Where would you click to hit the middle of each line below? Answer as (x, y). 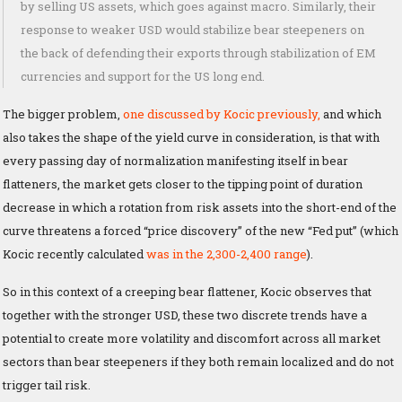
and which (352, 114)
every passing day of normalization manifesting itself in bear (175, 160)
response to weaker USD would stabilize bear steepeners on (192, 29)
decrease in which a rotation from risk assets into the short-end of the (200, 207)
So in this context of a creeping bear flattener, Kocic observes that (187, 291)
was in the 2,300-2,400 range (227, 253)
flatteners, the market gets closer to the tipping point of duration (183, 184)
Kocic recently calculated (74, 253)
